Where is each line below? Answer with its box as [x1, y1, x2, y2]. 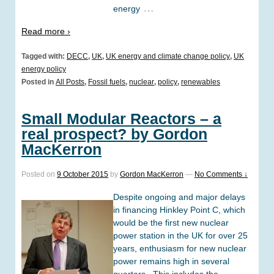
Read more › [21, 26, 70, 36]
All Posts [56, 77, 84, 86]
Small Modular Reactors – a [21, 109, 221, 127]
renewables [181, 77, 220, 86]
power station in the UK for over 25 [113, 230, 248, 240]
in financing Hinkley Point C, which [113, 204, 245, 215]
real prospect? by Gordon [21, 125, 207, 143]
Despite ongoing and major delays [113, 191, 245, 202]
